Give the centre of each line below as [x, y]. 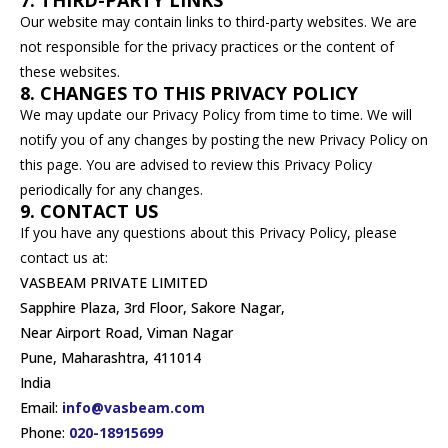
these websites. [70, 71]
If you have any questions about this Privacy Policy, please [208, 232]
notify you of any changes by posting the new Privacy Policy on [224, 139]
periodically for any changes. [111, 189]
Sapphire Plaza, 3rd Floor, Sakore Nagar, [152, 307]
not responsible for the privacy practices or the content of [207, 46]
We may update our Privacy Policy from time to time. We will [216, 114]
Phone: [44, 432]
